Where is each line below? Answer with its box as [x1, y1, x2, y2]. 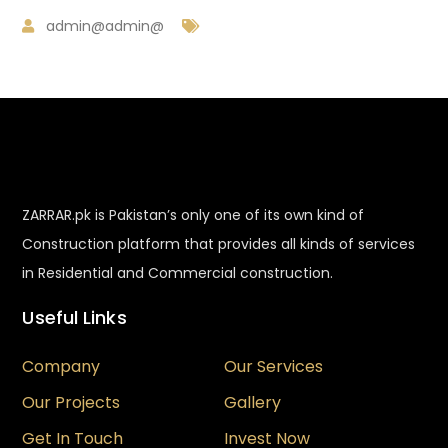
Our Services [224, 355, 323, 378]
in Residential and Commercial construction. [22, 263, 334, 283]
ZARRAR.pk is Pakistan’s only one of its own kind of [22, 205, 365, 225]
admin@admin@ [46, 16, 165, 36]
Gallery [224, 391, 281, 414]
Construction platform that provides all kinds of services [22, 234, 416, 254]
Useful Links [22, 305, 127, 330]
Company [22, 355, 101, 378]
